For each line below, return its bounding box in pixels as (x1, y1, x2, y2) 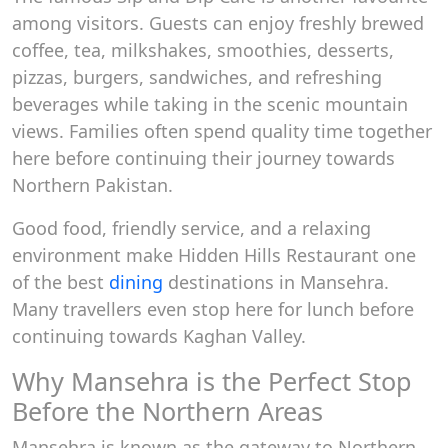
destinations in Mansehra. (163, 270, 389, 294)
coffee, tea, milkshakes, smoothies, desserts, (12, 38, 394, 62)
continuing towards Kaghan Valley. (12, 324, 306, 348)
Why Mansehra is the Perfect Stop (12, 364, 412, 398)
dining (109, 270, 163, 294)
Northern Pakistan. (12, 173, 173, 197)
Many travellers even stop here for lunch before (12, 297, 414, 321)
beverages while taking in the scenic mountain (12, 92, 408, 116)
